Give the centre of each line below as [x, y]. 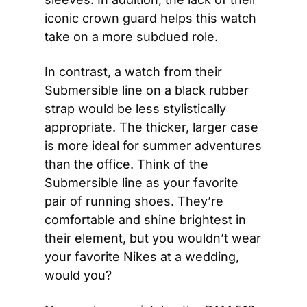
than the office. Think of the [126, 164]
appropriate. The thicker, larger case [151, 127]
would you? [78, 275]
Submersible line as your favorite [142, 183]
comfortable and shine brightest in [145, 220]
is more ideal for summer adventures [153, 146]
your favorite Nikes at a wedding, [142, 257]
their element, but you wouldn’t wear [153, 238]
